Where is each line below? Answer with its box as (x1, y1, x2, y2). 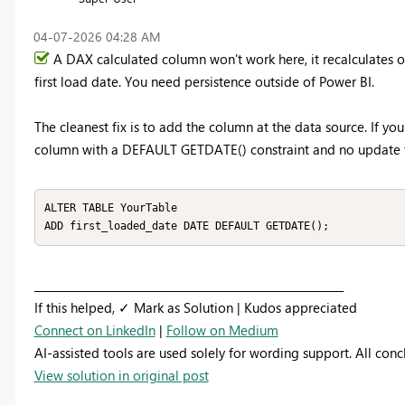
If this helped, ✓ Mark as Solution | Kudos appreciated (33, 297, 357, 316)
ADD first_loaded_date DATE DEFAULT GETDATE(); (44, 220, 329, 233)
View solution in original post (33, 365, 209, 384)
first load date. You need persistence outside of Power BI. (33, 71, 374, 90)
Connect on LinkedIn (33, 320, 155, 339)
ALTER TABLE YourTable (44, 202, 177, 215)
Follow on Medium (165, 320, 278, 339)
